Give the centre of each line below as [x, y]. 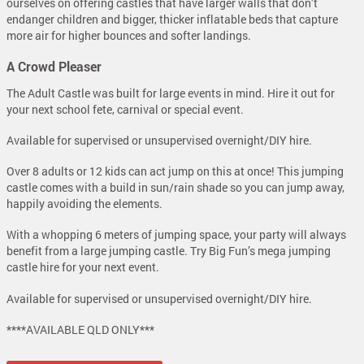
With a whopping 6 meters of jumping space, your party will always [176, 235]
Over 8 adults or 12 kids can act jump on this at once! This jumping [175, 171]
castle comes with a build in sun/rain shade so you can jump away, [175, 188]
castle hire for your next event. [83, 267]
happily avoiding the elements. [84, 204]
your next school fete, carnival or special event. [125, 109]
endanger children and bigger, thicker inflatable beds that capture [172, 19]
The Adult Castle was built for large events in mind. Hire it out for [171, 93]
